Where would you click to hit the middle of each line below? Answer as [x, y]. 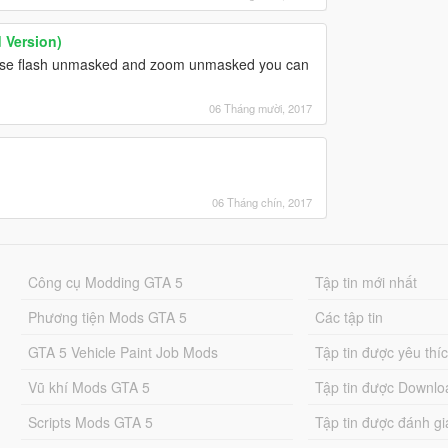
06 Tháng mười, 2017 [260, 108]
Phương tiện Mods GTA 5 [107, 317]
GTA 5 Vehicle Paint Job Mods [122, 352]
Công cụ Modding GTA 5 [105, 282]
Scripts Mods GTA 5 [90, 422]
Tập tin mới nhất [366, 282]
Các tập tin [349, 317]
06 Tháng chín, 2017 [261, 202]
